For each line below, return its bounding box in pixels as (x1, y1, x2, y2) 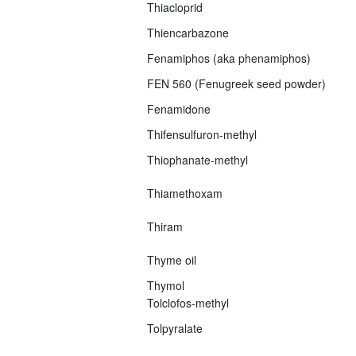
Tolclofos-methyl (146, 294, 229, 311)
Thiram (146, 218, 183, 234)
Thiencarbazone (146, 24, 229, 41)
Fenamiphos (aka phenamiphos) (146, 49, 311, 66)
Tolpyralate (146, 319, 203, 336)
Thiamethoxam (146, 184, 222, 201)
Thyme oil (146, 251, 196, 268)
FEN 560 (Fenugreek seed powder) (146, 75, 326, 91)
